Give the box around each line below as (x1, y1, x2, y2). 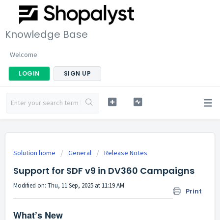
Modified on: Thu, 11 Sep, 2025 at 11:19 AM (13, 181, 124, 190)
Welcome (10, 50, 37, 59)
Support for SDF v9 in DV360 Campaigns (13, 165, 194, 177)
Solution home (13, 148, 57, 157)
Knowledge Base (5, 27, 88, 41)
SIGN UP (63, 69, 91, 78)
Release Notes (104, 148, 147, 157)
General (68, 148, 91, 157)
